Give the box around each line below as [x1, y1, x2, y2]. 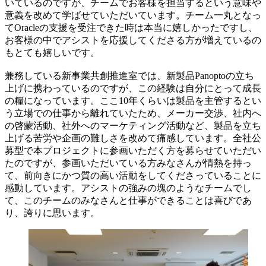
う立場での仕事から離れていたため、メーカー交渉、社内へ [5, 107, 261, 118]
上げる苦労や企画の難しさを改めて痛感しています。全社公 [5, 132, 261, 143]
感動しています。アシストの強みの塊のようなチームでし [5, 182, 252, 193]
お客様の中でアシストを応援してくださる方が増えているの [5, 34, 261, 45]
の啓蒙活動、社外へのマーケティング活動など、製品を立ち [5, 120, 261, 131]
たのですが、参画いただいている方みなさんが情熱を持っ [5, 157, 252, 168]
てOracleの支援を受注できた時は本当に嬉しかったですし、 [5, 22, 258, 33]
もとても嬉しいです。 [5, 47, 100, 58]
